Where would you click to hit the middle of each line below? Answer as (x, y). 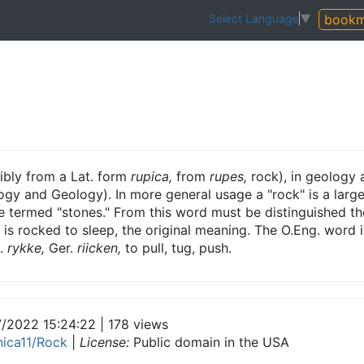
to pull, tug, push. (176, 248)
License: (104, 342)
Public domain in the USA (209, 342)
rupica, (152, 176)
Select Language (254, 19)
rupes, (228, 176)
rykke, (26, 248)
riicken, (99, 248)
